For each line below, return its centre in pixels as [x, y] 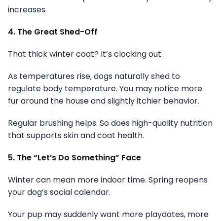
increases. [27, 10]
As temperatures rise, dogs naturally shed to [94, 76]
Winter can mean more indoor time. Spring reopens [108, 180]
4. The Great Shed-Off [53, 32]
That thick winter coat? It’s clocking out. [85, 54]
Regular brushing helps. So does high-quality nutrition [110, 123]
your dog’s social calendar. [59, 192]
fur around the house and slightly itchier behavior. [104, 101]
